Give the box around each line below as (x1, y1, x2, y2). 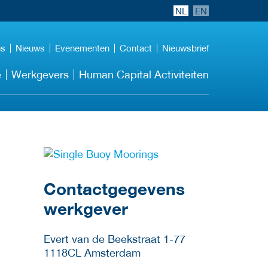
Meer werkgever (71, 147, 150, 160)
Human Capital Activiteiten (79, 68, 209, 81)
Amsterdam (81, 246, 141, 260)
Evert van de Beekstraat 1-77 (44, 233, 185, 246)
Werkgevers (11, 68, 69, 81)
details (94, 161, 127, 173)
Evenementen (55, 42, 109, 53)
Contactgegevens (44, 178, 185, 199)
